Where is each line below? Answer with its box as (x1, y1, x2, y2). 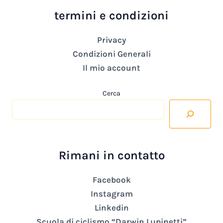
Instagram (90, 188, 133, 199)
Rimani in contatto (58, 148, 165, 162)
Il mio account (83, 63, 140, 73)
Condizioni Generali (72, 49, 151, 59)
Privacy (97, 35, 126, 45)
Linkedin (94, 202, 129, 213)
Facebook (92, 174, 131, 185)
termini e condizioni (54, 8, 169, 22)
